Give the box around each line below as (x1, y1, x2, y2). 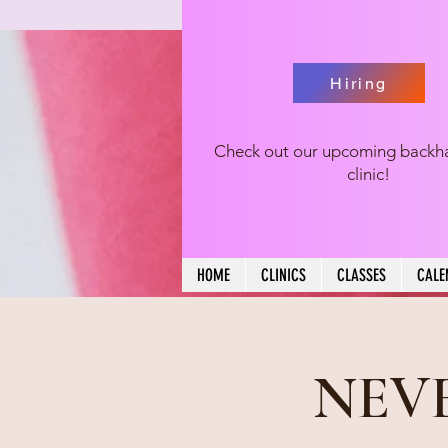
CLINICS (261, 265, 306, 285)
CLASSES (337, 265, 386, 285)
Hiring (330, 73, 388, 93)
